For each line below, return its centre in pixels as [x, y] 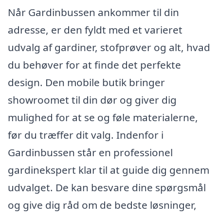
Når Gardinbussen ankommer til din [93, 12]
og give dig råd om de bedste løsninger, [102, 205]
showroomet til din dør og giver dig [92, 100]
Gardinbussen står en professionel [90, 153]
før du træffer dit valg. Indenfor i [86, 135]
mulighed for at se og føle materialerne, [103, 118]
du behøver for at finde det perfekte [94, 65]
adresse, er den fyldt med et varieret [95, 30]
